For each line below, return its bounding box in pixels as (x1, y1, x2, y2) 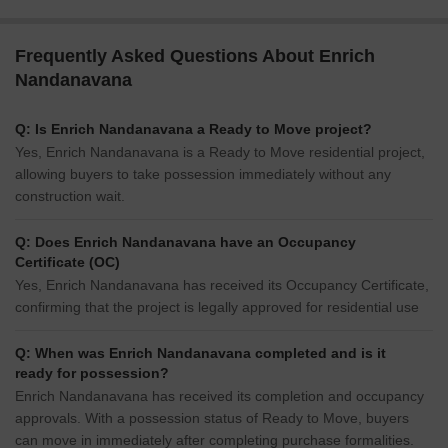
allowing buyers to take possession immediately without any (15, 166, 391, 183)
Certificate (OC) (15, 254, 120, 271)
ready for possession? (15, 365, 169, 382)
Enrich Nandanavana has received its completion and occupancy (15, 388, 424, 405)
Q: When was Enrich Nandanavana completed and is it (15, 345, 386, 362)
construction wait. (15, 188, 125, 205)
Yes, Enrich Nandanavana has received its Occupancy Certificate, (15, 277, 429, 294)
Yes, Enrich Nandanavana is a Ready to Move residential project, (15, 144, 425, 161)
